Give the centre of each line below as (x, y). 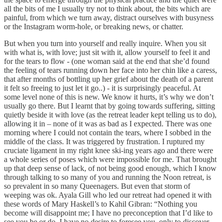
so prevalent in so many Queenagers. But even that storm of (97, 186)
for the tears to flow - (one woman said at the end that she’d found (107, 61)
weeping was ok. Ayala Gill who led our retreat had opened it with (108, 195)
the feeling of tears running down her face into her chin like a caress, (111, 70)
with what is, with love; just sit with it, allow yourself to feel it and (107, 53)
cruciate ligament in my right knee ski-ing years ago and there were (109, 151)
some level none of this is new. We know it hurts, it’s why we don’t (109, 97)
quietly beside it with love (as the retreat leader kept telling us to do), (110, 115)
